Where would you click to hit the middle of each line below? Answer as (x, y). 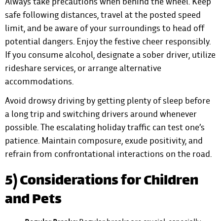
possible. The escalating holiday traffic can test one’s (105, 127)
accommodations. (39, 81)
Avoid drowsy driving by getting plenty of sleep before (108, 101)
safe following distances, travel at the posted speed (103, 15)
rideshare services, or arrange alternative (83, 68)
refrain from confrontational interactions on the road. (108, 154)
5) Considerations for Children (102, 182)
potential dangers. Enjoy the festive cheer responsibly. (108, 41)
